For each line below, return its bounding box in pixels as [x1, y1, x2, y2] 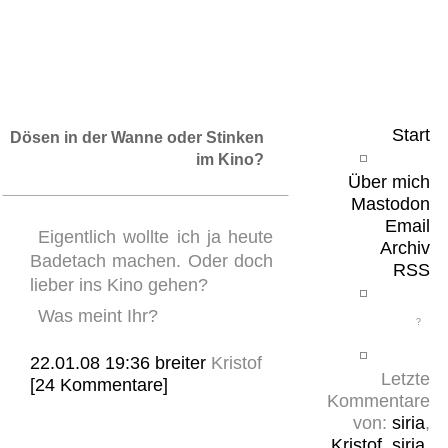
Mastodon [350, 194, 430, 214]
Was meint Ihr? [38, 306, 158, 326]
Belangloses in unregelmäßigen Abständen [34, 58, 278, 72]
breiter [155, 353, 206, 373]
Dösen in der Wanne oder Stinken [10, 129, 265, 146]
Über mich [347, 172, 430, 192]
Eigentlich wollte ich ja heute [38, 227, 274, 247]
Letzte [380, 369, 430, 389]
